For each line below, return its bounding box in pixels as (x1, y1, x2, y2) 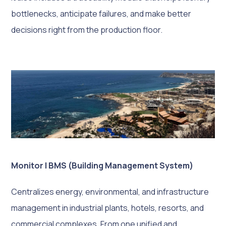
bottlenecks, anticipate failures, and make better (11, 8, 192, 19)
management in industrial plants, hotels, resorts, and (11, 202, 204, 213)
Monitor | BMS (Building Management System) (11, 159, 194, 171)
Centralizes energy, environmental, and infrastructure (11, 186, 209, 197)
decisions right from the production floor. (11, 24, 163, 35)
